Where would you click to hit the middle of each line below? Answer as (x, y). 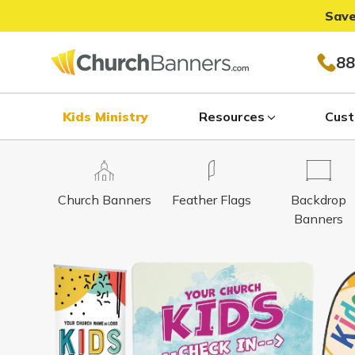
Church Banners (104, 200)
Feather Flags (211, 200)
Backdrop (318, 200)
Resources (231, 116)
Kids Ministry (105, 116)
